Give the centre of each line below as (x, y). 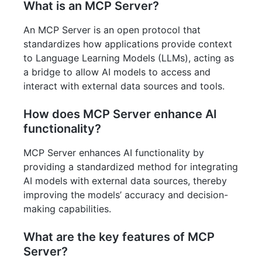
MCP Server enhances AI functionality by (114, 153)
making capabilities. (67, 209)
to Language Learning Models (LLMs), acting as (129, 58)
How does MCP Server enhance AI (120, 114)
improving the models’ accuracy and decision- (126, 195)
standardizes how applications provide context (128, 44)
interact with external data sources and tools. (124, 86)
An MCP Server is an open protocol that (112, 30)
